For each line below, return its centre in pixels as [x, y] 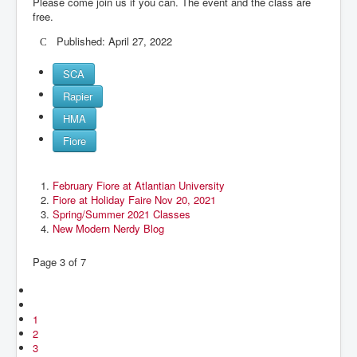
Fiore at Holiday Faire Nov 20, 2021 [134, 199]
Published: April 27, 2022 [115, 41]
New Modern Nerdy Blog [108, 228]
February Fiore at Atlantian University [139, 185]
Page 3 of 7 [59, 261]
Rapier [78, 96]
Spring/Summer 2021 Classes [122, 214]
